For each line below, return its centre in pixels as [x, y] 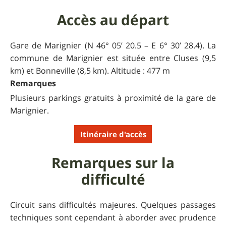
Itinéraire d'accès [113, 134]
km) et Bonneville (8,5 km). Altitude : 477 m [90, 71]
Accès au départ [113, 20]
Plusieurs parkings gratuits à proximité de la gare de [113, 98]
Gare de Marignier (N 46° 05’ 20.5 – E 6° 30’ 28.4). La [113, 46]
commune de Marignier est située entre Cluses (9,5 [113, 58]
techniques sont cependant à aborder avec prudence [113, 218]
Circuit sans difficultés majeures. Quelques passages [113, 205]
